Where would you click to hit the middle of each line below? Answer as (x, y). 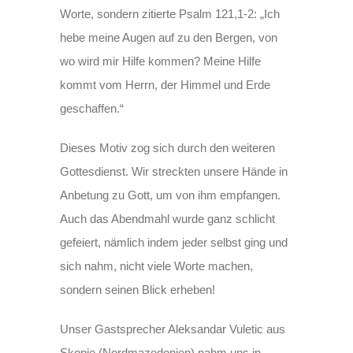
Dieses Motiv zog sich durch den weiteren (168, 148)
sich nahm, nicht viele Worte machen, (157, 266)
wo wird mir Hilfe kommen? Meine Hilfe (161, 61)
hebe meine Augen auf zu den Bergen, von (169, 37)
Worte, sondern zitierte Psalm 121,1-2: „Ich (170, 14)
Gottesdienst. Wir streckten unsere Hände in (174, 171)
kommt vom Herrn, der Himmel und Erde (165, 85)
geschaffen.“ (92, 108)
